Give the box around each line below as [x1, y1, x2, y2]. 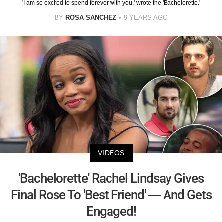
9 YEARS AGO [124, 14, 167, 22]
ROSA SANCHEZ [65, 14, 116, 22]
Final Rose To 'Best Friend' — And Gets [10, 187, 212, 202]
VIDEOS [97, 148, 125, 157]
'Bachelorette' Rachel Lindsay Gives [18, 170, 204, 186]
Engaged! [86, 203, 136, 219]
